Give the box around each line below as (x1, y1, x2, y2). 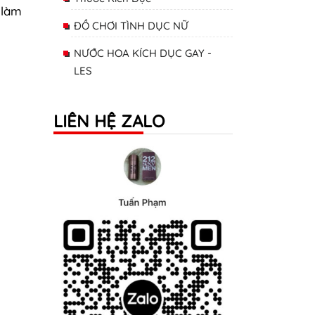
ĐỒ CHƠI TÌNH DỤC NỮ (74, 18, 188, 32)
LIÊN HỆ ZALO (53, 110, 165, 131)
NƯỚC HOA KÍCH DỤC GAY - (74, 46, 212, 60)
